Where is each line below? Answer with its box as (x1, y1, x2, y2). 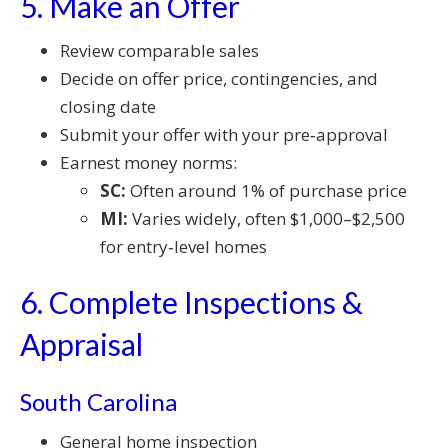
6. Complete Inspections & (20, 284, 363, 321)
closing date (60, 95, 156, 119)
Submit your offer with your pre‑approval (60, 123, 388, 147)
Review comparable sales (60, 39, 259, 63)
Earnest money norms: (60, 151, 237, 175)
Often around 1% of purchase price (126, 179, 407, 203)
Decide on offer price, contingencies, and (60, 67, 378, 91)
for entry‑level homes (100, 235, 267, 259)
